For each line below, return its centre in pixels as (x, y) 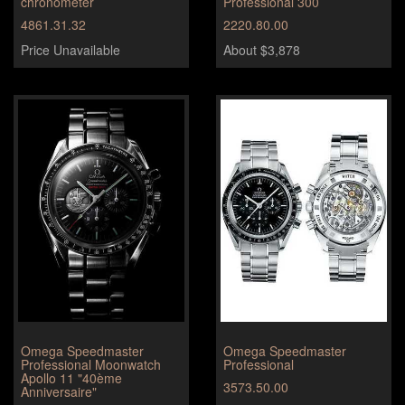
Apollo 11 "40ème (71, 377)
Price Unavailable (71, 50)
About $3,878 (262, 50)
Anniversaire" (59, 391)
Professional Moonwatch (91, 364)
